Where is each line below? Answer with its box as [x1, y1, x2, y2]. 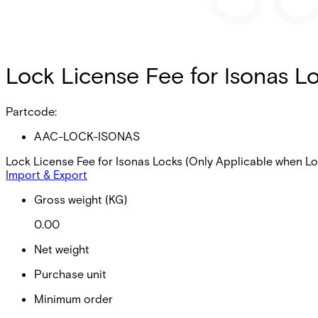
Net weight [34, 241, 89, 256]
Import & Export [6, 167, 87, 181]
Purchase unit [34, 266, 106, 280]
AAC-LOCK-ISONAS [34, 128, 140, 143]
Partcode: [6, 104, 57, 118]
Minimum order [34, 291, 113, 305]
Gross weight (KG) [34, 192, 127, 206]
